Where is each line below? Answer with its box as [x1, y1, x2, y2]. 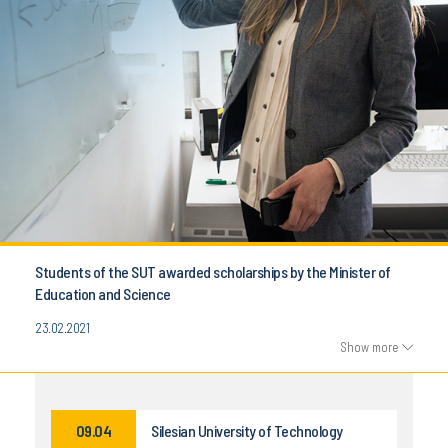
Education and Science [35, 284, 171, 304]
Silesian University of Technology [151, 421, 343, 441]
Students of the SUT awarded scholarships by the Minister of [35, 262, 391, 282]
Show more [340, 339, 398, 356]
